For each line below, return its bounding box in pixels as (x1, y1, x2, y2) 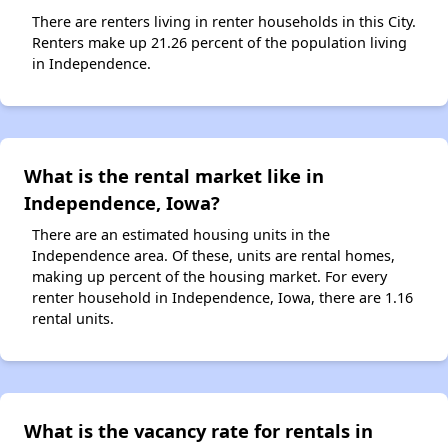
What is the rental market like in (24, 163, 324, 189)
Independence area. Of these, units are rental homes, (32, 246, 395, 266)
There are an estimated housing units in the (32, 225, 330, 245)
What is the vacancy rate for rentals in (24, 418, 373, 444)
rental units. (32, 309, 114, 329)
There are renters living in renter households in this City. (32, 12, 416, 32)
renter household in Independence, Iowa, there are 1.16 (32, 288, 413, 308)
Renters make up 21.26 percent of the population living (32, 33, 407, 53)
